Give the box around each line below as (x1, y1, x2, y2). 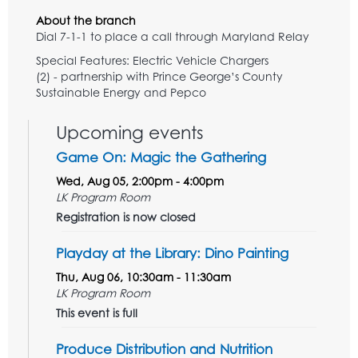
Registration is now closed (56, 209, 196, 224)
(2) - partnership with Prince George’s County (36, 69, 283, 83)
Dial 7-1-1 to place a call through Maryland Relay (36, 29, 309, 43)
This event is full (56, 305, 137, 320)
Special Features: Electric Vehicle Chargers (36, 53, 268, 67)
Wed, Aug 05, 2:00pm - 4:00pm (56, 173, 224, 188)
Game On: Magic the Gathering (56, 148, 266, 165)
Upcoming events (56, 121, 204, 143)
